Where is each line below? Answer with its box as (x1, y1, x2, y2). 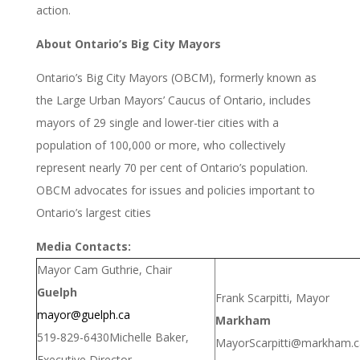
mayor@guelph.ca (36, 306, 130, 322)
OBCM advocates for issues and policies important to (35, 182, 315, 198)
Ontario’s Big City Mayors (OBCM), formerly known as (35, 69, 317, 85)
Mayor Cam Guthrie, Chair (36, 261, 172, 277)
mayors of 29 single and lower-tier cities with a (35, 114, 279, 130)
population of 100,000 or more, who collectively (35, 137, 285, 153)
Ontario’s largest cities (35, 204, 151, 220)
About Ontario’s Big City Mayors (35, 35, 221, 51)
